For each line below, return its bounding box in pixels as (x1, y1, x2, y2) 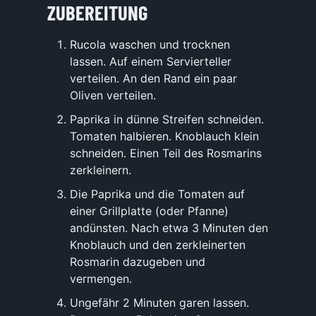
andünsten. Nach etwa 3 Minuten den (70, 221, 268, 236)
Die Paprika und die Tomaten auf (70, 187, 245, 202)
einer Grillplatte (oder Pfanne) (70, 204, 229, 219)
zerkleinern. (70, 163, 131, 178)
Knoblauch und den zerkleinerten (70, 238, 245, 253)
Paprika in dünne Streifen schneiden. (70, 112, 264, 127)
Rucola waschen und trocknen (70, 37, 230, 52)
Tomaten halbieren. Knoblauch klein (70, 129, 259, 144)
